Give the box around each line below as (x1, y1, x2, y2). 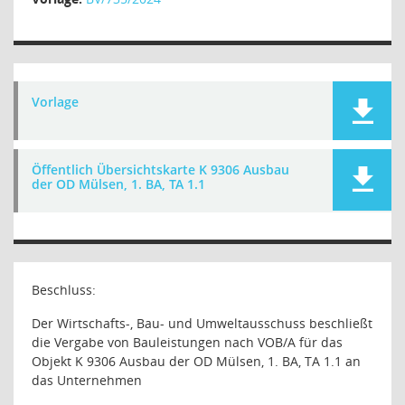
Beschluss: (32, 281, 96, 298)
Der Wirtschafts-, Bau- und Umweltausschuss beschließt (32, 315, 372, 332)
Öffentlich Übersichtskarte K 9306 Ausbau (32, 161, 289, 178)
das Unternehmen (32, 372, 142, 389)
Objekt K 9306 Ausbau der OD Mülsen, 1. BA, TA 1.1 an (32, 353, 361, 370)
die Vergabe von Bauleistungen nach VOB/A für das (32, 334, 343, 351)
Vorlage (32, 93, 79, 110)
